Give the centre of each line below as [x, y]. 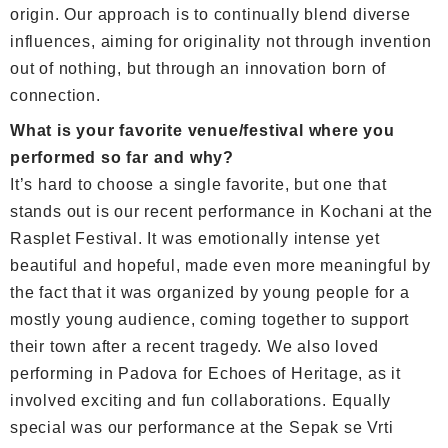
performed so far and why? [122, 157]
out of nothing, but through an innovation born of [198, 68]
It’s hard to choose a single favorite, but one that [198, 184]
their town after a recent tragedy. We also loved [194, 346]
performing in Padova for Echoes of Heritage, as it [205, 373]
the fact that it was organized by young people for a [210, 292]
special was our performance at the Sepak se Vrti [202, 427]
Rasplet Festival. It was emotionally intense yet [195, 238]
